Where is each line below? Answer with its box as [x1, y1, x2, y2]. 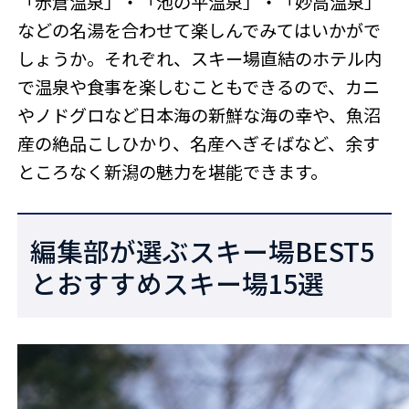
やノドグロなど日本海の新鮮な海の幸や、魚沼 [17, 102, 382, 129]
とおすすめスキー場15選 [30, 263, 325, 301]
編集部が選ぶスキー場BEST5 [30, 231, 375, 269]
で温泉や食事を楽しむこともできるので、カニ [17, 74, 381, 100]
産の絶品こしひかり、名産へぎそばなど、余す [17, 131, 381, 157]
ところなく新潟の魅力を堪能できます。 [17, 159, 329, 185]
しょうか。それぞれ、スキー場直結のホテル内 [17, 46, 383, 72]
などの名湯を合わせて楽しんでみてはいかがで [17, 17, 382, 44]
